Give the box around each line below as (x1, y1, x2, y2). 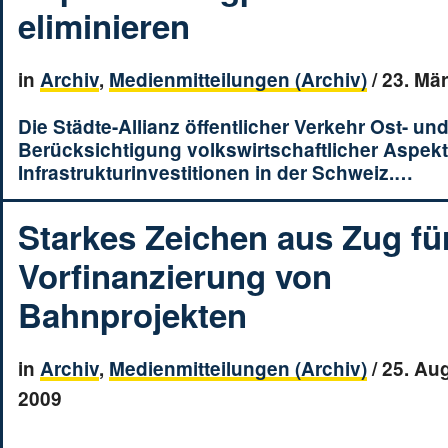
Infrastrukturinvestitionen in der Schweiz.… (18, 159, 413, 186)
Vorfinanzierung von (18, 252, 332, 299)
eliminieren (18, 2, 190, 49)
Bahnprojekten (18, 291, 247, 338)
